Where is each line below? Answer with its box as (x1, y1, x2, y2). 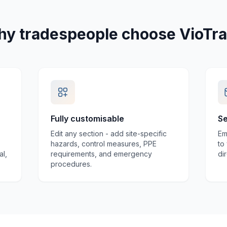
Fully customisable (50, 113, 124, 124)
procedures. (50, 160, 92, 169)
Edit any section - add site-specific (50, 129, 167, 138)
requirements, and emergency (50, 149, 152, 159)
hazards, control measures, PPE (50, 139, 157, 148)
